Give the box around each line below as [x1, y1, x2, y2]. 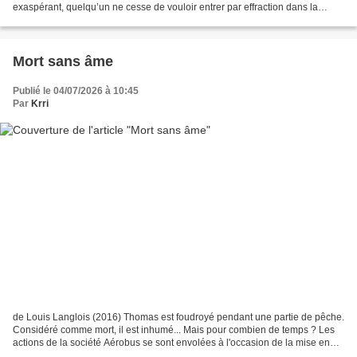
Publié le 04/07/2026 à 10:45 [13, 85, 139, 97]
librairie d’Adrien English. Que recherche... [13, 14, 196, 26]
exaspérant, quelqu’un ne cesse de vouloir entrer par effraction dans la [13, 2, 318, 14]
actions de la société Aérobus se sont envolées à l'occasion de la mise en [13, 336, 330, 348]
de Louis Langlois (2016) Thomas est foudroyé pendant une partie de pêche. [13, 311, 344, 323]
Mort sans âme [13, 53, 113, 70]
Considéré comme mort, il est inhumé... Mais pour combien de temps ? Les [13, 324, 335, 335]
